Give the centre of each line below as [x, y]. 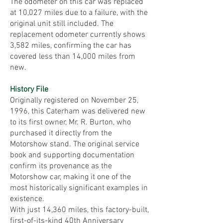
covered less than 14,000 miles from [73, 57]
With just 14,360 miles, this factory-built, [79, 210]
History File [29, 90]
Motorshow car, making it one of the [70, 177]
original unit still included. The [62, 24]
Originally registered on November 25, [74, 101]
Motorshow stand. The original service [75, 144]
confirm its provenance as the [61, 166]
